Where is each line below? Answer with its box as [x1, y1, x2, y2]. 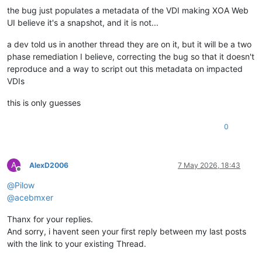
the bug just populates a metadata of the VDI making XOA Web [7, 5, 249, 15]
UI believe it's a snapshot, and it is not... [7, 17, 158, 27]
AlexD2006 [29, 160, 68, 170]
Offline [18, 168, 40, 178]
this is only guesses [7, 97, 81, 108]
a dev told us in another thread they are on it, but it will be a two [7, 39, 251, 49]
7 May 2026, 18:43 [178, 160, 240, 170]
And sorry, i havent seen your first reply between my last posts [7, 226, 246, 236]
